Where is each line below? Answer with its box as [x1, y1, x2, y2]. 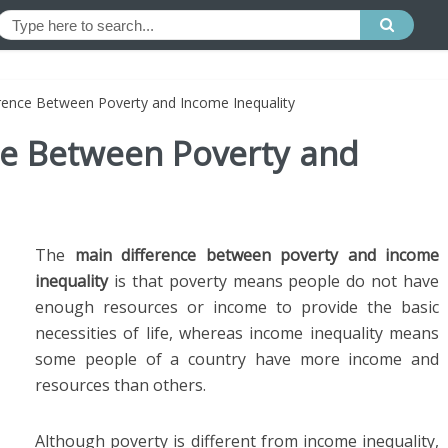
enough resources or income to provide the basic [35, 296, 439, 318]
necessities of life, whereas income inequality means [35, 322, 439, 344]
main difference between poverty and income [74, 244, 439, 266]
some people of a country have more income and [35, 348, 439, 370]
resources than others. [35, 374, 206, 396]
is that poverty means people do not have [108, 270, 439, 292]
